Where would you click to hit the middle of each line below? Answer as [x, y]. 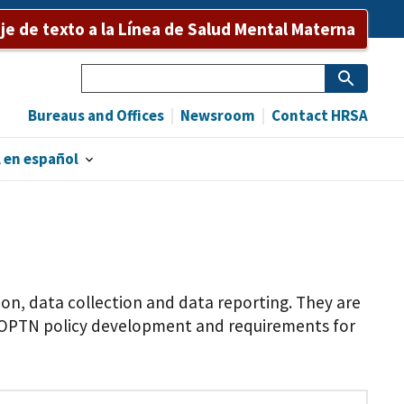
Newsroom [216, 115]
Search [108, 74]
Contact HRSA [318, 115]
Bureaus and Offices [96, 115]
